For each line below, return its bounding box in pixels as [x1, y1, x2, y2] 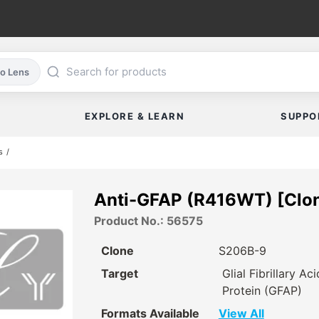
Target [101, 266, 138, 281]
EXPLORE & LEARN [84, 110, 185, 122]
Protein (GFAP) [221, 283, 302, 298]
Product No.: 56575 [94, 214, 203, 229]
